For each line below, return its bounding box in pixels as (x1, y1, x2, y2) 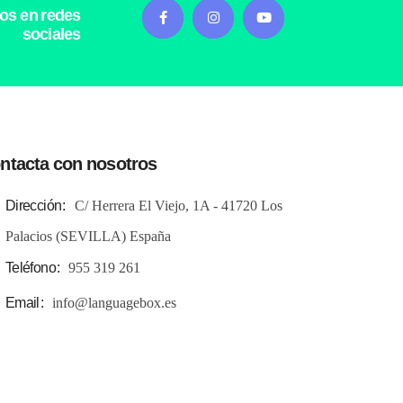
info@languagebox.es (52, 294, 177, 310)
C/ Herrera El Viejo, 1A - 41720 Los (74, 197, 282, 213)
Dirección (5, 197, 62, 213)
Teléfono (5, 259, 56, 275)
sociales (22, 24, 81, 43)
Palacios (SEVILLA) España (5, 228, 171, 244)
